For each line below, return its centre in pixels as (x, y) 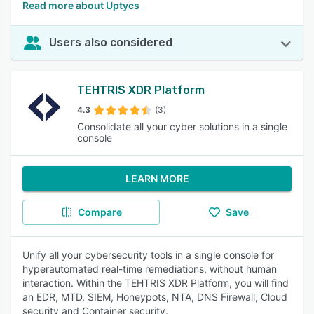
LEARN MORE (157, 178)
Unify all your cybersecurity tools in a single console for (148, 255)
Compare (100, 212)
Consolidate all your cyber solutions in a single (183, 127)
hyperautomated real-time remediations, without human (150, 269)
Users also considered (111, 42)
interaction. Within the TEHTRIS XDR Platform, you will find (156, 283)
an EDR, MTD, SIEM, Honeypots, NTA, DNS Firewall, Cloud (155, 297)
